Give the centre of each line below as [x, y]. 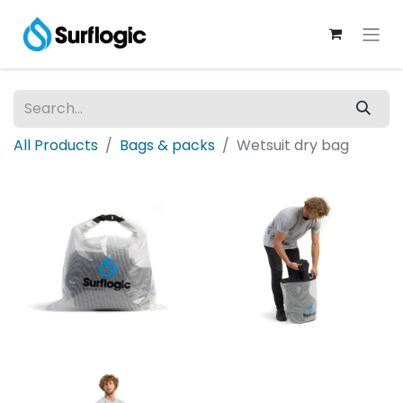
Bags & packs [167, 145]
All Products [56, 145]
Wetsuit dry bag [293, 145]
